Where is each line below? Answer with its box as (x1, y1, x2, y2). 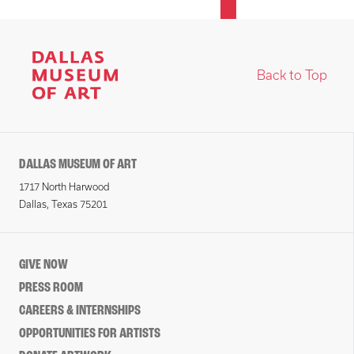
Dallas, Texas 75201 (19, 199, 107, 209)
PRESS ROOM (19, 281, 83, 296)
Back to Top (257, 68, 327, 82)
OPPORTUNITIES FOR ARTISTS (19, 326, 160, 341)
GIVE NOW (19, 258, 68, 273)
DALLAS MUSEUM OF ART (19, 157, 137, 172)
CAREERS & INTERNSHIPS (19, 303, 141, 318)
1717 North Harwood (19, 182, 110, 192)
